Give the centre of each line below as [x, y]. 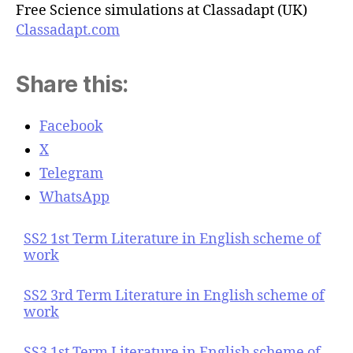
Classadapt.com [68, 30]
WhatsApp [74, 197]
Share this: [72, 84]
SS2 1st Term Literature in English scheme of [172, 239]
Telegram [71, 174]
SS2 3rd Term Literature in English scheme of [174, 296]
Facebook [71, 126]
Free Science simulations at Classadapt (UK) [162, 11]
